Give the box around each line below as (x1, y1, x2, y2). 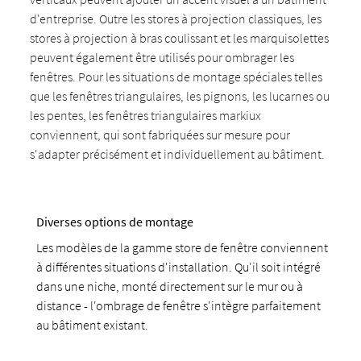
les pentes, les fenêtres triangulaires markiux (30, 107, 262, 123)
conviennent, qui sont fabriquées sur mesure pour (30, 127, 291, 143)
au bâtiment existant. (36, 317, 149, 333)
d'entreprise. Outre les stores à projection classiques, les (30, 10, 322, 27)
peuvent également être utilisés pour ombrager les (30, 49, 295, 65)
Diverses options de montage (36, 214, 194, 230)
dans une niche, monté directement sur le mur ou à (36, 278, 304, 294)
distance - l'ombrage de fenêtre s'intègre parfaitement (36, 297, 322, 313)
